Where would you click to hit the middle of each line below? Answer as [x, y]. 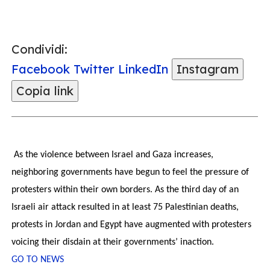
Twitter [94, 69]
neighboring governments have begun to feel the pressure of [130, 172]
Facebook [41, 69]
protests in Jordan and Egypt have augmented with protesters [131, 225]
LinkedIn [143, 69]
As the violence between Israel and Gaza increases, [112, 155]
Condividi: [39, 49]
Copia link [45, 91]
